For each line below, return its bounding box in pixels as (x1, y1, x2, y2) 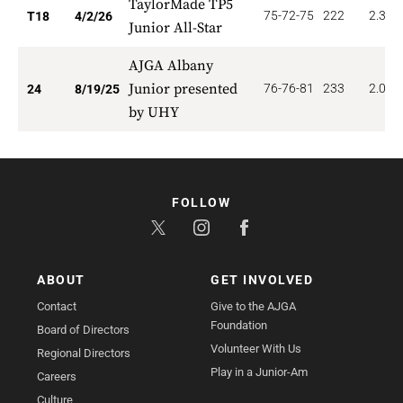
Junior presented (129, 80, 237, 98)
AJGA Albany (129, 57, 213, 75)
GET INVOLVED (210, 273, 313, 287)
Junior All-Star (129, 19, 222, 37)
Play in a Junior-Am (210, 365, 308, 379)
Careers (37, 370, 77, 383)
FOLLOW (172, 195, 231, 210)
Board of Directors (37, 323, 130, 336)
